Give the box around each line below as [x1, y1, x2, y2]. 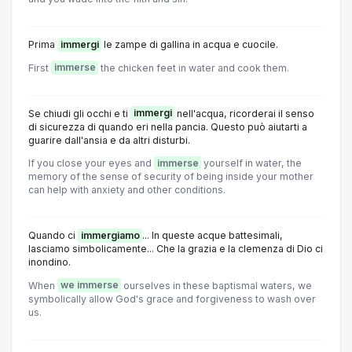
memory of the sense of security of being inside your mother [28, 170, 313, 183]
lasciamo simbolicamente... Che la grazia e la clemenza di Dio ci [28, 243, 323, 255]
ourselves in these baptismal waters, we [121, 279, 312, 291]
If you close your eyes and [28, 157, 154, 170]
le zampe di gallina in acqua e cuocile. [101, 38, 278, 51]
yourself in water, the [201, 157, 302, 170]
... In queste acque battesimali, [142, 229, 283, 242]
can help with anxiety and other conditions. [28, 184, 225, 196]
